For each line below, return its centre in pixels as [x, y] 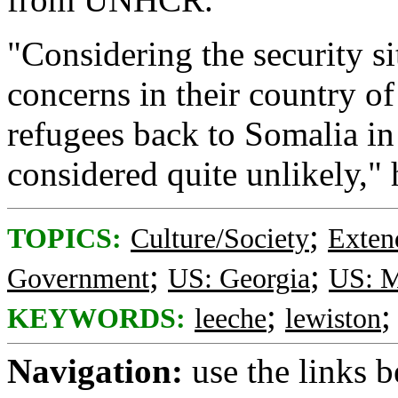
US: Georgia [239, 279]
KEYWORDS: [96, 318]
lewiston [333, 318]
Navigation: [95, 371]
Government [78, 279]
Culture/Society [220, 239]
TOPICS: [64, 239]
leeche [231, 318]
